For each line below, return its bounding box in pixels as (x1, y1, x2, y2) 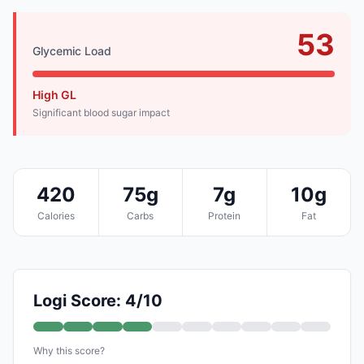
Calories (37, 209, 75, 222)
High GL (32, 87, 76, 102)
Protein (208, 209, 241, 222)
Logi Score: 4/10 (33, 290, 162, 310)
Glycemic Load (32, 43, 111, 58)
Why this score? (33, 344, 105, 357)
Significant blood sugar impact (32, 106, 170, 119)
